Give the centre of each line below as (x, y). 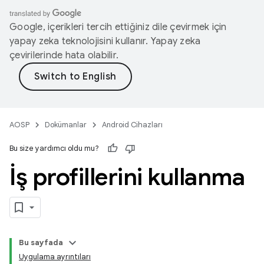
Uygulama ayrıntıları (55, 257)
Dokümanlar (66, 125)
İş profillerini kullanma (127, 177)
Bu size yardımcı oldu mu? (54, 148)
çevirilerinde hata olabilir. (64, 55)
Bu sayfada (41, 242)
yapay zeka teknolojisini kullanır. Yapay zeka (105, 41)
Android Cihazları (132, 125)
